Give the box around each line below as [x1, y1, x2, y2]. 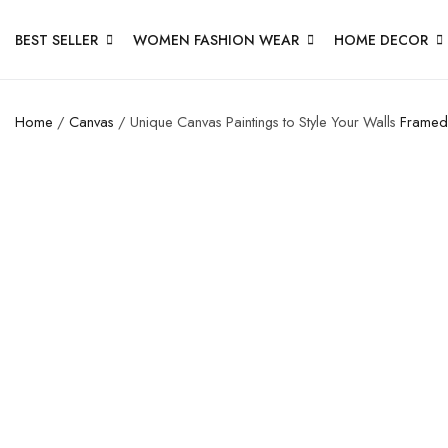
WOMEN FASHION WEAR [133, 29, 299, 50]
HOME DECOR [334, 29, 428, 50]
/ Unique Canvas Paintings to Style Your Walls [114, 111, 396, 132]
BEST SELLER [15, 29, 98, 50]
